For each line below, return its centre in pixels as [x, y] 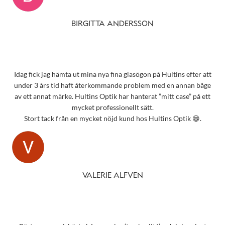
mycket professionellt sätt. [113, 107]
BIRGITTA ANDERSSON [113, 24]
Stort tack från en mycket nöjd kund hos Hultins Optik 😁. [113, 119]
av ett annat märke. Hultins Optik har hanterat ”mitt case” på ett [113, 96]
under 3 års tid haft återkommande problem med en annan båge [113, 85]
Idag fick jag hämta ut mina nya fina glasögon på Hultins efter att [113, 74]
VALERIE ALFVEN [113, 176]
